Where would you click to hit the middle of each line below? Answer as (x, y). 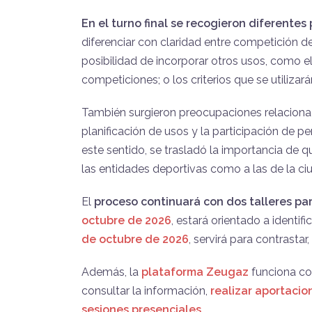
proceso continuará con (159, 201)
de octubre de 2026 (135, 239)
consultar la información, (146, 290)
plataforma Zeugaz (195, 272)
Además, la (111, 272)
